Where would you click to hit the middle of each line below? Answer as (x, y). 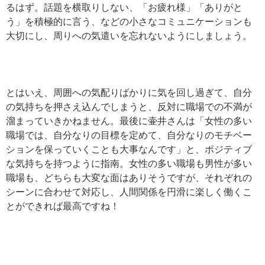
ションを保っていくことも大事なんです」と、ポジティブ (129, 149)
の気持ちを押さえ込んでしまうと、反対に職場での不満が (129, 107)
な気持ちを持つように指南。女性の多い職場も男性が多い (129, 164)
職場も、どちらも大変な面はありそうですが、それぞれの (129, 178)
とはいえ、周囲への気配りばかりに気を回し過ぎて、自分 (129, 93)
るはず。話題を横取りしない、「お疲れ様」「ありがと (124, 7)
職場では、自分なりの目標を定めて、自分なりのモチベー (129, 135)
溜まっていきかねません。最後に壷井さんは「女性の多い (129, 121)
